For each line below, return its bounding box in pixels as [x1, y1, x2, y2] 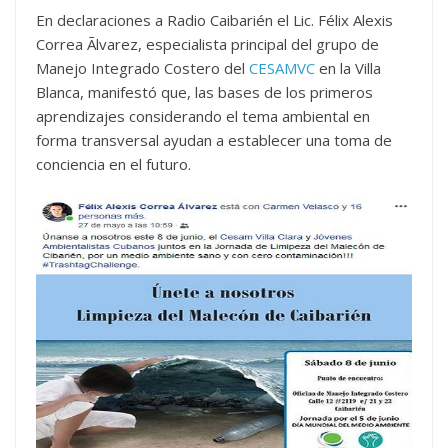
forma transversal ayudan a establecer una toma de [36, 129, 392, 150]
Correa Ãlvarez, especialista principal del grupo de [36, 33, 379, 54]
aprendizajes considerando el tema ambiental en [36, 105, 370, 126]
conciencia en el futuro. [36, 153, 191, 174]
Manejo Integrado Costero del [36, 57, 249, 78]
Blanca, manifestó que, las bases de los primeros [36, 81, 373, 102]
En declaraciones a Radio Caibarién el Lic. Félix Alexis [36, 9, 393, 30]
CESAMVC [249, 57, 315, 78]
